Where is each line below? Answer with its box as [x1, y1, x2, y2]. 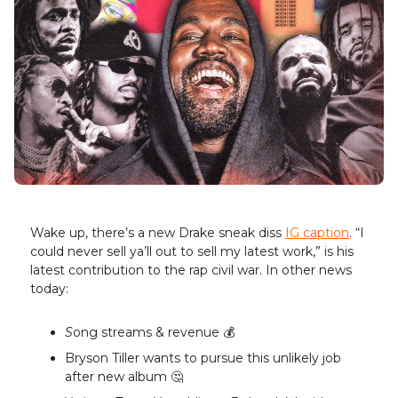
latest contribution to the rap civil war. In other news [30, 262, 352, 279]
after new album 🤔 [65, 369, 187, 386]
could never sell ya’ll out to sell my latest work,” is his [30, 243, 354, 260]
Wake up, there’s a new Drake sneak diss [30, 225, 285, 242]
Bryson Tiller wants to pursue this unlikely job [65, 350, 341, 367]
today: [30, 281, 68, 298]
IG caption [285, 225, 349, 242]
